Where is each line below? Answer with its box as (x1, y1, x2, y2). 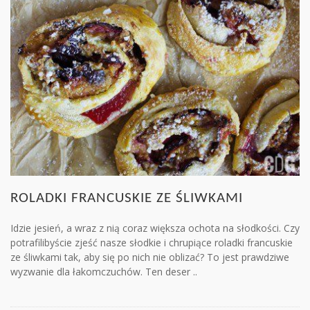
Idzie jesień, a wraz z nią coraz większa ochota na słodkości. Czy (10, 221, 300, 235)
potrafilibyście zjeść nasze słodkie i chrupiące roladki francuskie (10, 236, 293, 250)
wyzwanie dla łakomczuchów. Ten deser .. (10, 265, 197, 279)
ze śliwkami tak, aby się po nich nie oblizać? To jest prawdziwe (10, 250, 289, 264)
